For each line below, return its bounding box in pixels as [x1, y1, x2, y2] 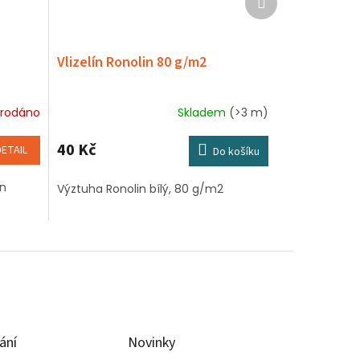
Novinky [128, 333, 176, 354]
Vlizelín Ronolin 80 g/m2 [56, 52, 207, 73]
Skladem [178, 104, 229, 121]
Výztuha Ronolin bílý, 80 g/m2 [56, 181, 227, 198]
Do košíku [213, 144, 260, 161]
